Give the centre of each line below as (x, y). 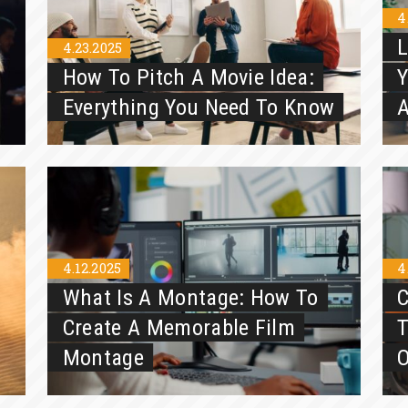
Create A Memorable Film (179, 328)
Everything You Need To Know (199, 107)
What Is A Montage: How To (190, 298)
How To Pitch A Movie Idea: (189, 77)
